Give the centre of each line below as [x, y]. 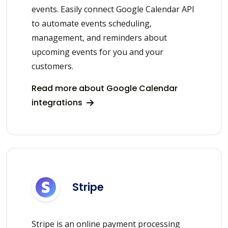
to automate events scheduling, [92, 23]
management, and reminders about [99, 37]
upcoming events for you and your [97, 52]
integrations [58, 102]
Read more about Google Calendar [105, 88]
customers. [52, 66]
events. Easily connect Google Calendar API [113, 9]
